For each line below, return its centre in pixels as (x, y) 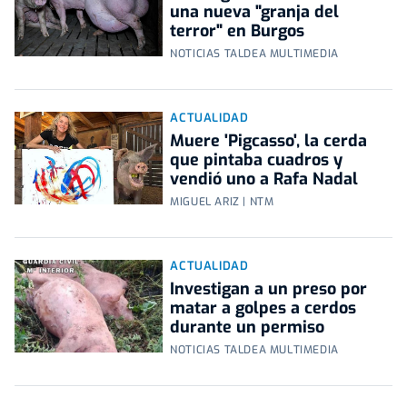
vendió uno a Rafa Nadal (264, 179)
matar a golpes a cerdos (263, 308)
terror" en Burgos (238, 31)
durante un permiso (248, 328)
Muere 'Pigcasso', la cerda (269, 141)
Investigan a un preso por (269, 289)
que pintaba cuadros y (257, 160)
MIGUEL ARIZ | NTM (222, 202)
